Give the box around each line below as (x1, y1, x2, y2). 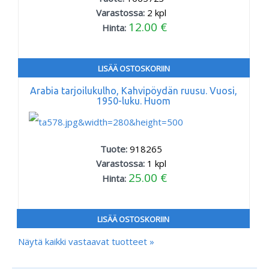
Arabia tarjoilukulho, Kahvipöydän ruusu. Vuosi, (29, 85, 237, 96)
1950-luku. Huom (96, 95, 171, 106)
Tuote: (100, 142, 130, 155)
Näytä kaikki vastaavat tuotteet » (18, 235, 154, 247)
